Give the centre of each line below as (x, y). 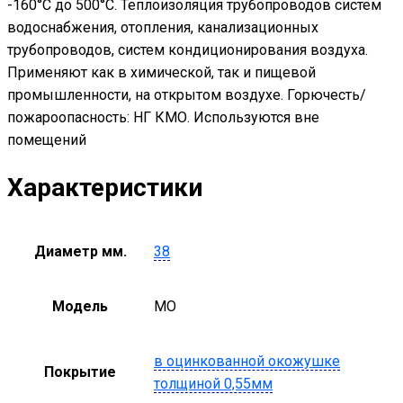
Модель (80, 306)
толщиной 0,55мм (213, 383)
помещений (47, 140)
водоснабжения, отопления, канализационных (163, 28)
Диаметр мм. (80, 251)
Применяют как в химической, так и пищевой (161, 73)
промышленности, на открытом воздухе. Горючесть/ (187, 95)
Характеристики (105, 187)
